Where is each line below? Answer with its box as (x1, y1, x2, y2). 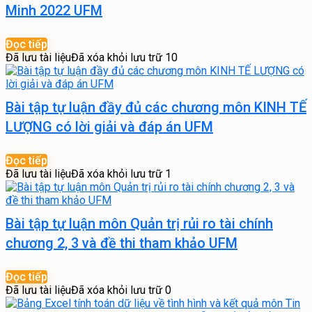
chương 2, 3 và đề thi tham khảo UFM (6, 235, 237, 251)
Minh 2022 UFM (6, 2, 102, 19)
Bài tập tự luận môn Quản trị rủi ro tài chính (6, 215, 273, 232)
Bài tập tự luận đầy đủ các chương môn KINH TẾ (6, 99, 306, 116)
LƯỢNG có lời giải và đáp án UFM (6, 118, 213, 135)
